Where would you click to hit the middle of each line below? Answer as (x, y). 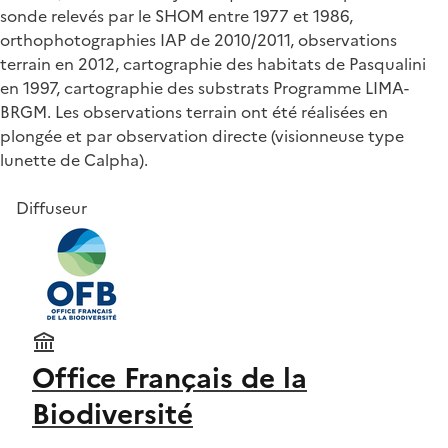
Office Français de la (169, 377)
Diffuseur (51, 207)
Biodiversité (112, 413)
